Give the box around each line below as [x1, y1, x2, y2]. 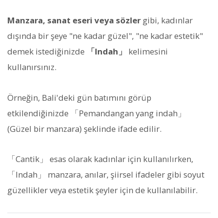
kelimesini [127, 46, 168, 57]
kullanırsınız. [7, 61, 56, 73]
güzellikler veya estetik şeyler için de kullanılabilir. [7, 184, 198, 196]
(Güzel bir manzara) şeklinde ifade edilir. [7, 123, 162, 134]
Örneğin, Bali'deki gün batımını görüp [7, 91, 151, 103]
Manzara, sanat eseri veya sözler [7, 15, 141, 26]
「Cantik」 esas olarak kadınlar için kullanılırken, [7, 153, 193, 164]
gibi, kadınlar [141, 15, 193, 26]
